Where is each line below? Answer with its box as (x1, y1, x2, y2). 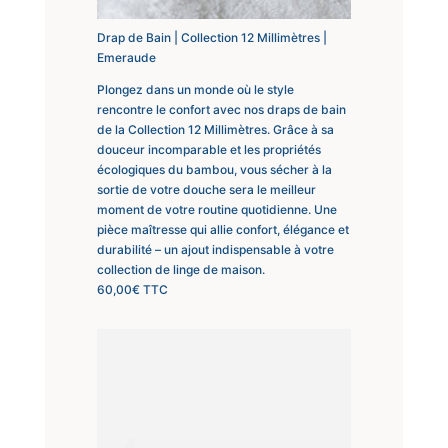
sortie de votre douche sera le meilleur (96, 181, 316, 197)
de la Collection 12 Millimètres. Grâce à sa (96, 121, 334, 137)
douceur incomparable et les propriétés (96, 141, 321, 157)
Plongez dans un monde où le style (96, 81, 294, 97)
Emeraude (96, 49, 156, 65)
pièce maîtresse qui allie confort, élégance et (96, 221, 349, 237)
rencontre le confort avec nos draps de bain (96, 101, 346, 117)
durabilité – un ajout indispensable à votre (96, 241, 334, 257)
